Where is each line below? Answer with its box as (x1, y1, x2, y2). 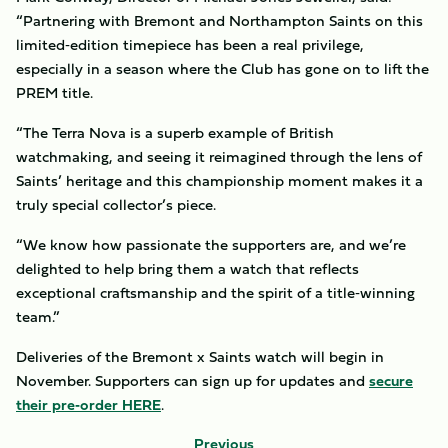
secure (369, 369, 413, 392)
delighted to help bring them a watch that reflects (16, 257, 359, 280)
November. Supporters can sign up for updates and (16, 369, 369, 392)
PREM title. (16, 81, 97, 104)
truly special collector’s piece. (16, 193, 220, 216)
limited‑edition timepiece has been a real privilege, (16, 33, 364, 56)
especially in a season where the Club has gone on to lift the (16, 57, 429, 80)
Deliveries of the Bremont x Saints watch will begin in (16, 345, 384, 368)
